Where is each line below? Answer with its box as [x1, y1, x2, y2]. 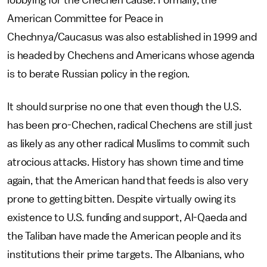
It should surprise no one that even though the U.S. [7, 101, 241, 112]
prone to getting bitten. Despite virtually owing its [7, 194, 236, 204]
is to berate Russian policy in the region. [7, 69, 190, 79]
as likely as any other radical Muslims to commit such [7, 138, 250, 149]
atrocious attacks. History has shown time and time [7, 157, 244, 167]
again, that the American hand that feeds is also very [7, 175, 249, 186]
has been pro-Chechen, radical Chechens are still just [7, 120, 253, 131]
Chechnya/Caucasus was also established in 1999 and [7, 32, 257, 42]
